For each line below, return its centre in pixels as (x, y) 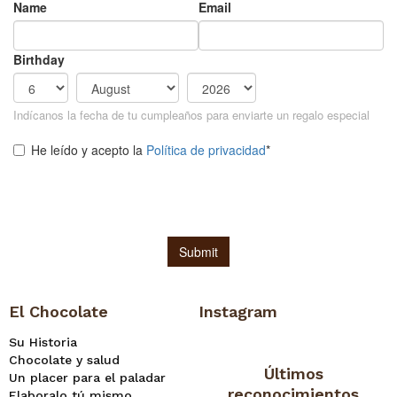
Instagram (238, 312)
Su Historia (43, 342)
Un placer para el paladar (87, 377)
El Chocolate (58, 312)
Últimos (293, 373)
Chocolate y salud (64, 359)
